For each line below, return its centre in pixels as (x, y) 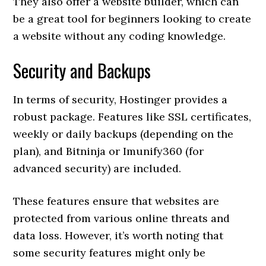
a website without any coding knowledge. (120, 36)
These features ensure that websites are (116, 201)
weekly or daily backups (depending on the (123, 134)
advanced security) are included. (97, 168)
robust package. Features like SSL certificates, (132, 117)
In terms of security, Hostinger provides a (121, 99)
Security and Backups (82, 70)
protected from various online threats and (122, 218)
